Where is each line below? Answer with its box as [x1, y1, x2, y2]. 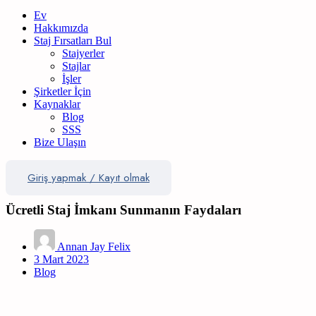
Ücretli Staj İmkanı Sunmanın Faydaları [6, 202, 241, 217]
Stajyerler [62, 47, 104, 59]
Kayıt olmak [99, 169, 150, 186]
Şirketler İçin [34, 85, 91, 97]
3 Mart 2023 [34, 253, 89, 265]
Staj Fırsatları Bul [34, 34, 111, 47]
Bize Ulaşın [34, 135, 86, 148]
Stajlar [62, 59, 90, 72]
